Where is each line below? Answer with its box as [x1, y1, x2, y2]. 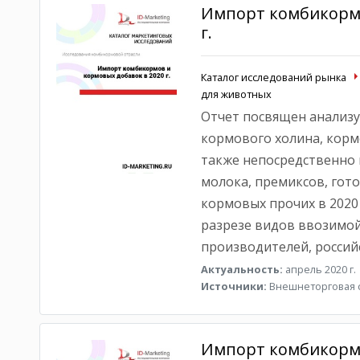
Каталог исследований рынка [200, 70, 346, 84]
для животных [200, 87, 272, 101]
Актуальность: [200, 262, 283, 276]
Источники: [200, 279, 267, 293]
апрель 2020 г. [282, 262, 356, 276]
